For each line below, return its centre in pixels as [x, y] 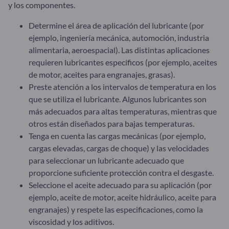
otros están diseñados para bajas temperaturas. [111, 123]
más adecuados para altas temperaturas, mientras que [123, 111]
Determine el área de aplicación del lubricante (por [116, 25]
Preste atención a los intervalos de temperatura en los [122, 86]
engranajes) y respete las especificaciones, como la [116, 209]
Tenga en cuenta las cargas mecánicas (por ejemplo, [117, 135]
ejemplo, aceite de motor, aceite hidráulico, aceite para [122, 197]
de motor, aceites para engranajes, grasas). [102, 74]
